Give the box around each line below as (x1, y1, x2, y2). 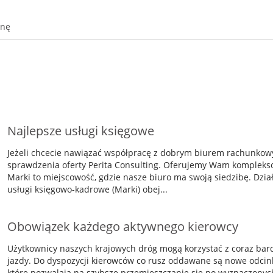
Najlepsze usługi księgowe (7, 122, 154, 139)
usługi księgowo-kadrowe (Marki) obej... (7, 183, 168, 195)
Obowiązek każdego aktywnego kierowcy (7, 218, 238, 235)
